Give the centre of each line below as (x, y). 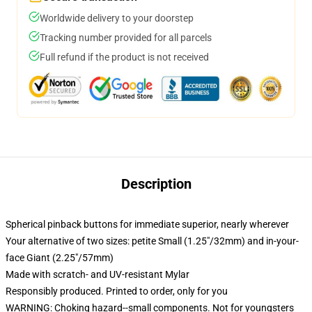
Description (156, 184)
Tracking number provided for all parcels (126, 38)
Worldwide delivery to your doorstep (117, 18)
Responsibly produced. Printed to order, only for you (117, 291)
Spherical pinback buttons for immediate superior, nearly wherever (147, 224)
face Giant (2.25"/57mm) (60, 258)
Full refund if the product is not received (124, 57)
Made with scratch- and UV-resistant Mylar (97, 274)
